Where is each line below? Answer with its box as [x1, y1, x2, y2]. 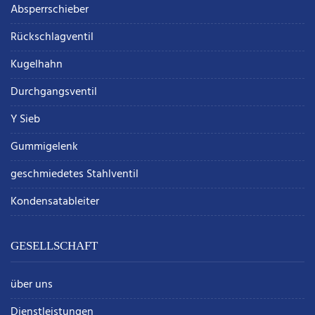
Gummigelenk [11, 138, 78, 157]
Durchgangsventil [11, 83, 97, 102]
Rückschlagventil [11, 28, 94, 47]
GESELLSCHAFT [11, 239, 98, 253]
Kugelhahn [11, 56, 63, 75]
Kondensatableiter [11, 193, 99, 212]
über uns [11, 276, 53, 295]
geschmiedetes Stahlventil [11, 165, 139, 184]
